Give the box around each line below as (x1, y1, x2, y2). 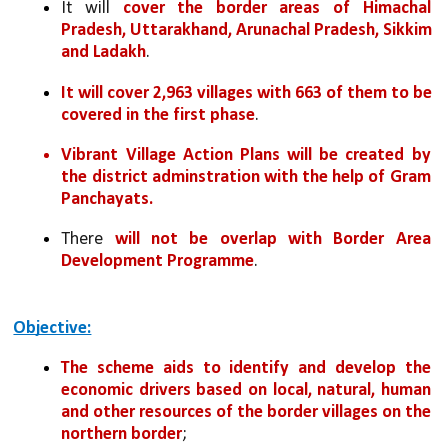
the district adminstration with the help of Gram (61, 168, 431, 187)
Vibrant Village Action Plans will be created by (61, 146, 431, 165)
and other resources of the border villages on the (61, 402, 432, 422)
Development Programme (61, 252, 255, 272)
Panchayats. (61, 190, 154, 209)
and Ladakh (61, 43, 147, 63)
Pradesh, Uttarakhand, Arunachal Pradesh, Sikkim (61, 21, 433, 41)
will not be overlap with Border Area (114, 230, 431, 250)
